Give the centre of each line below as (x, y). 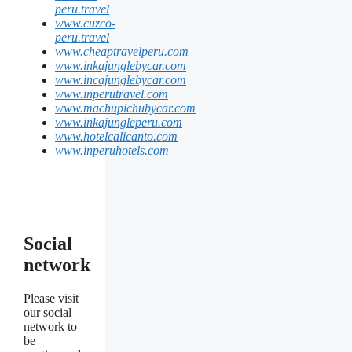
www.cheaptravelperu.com (122, 51)
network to (50, 326)
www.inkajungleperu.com (119, 122)
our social (48, 312)
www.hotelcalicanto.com (116, 136)
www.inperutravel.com (112, 93)
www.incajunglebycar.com (121, 79)
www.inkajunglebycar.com (121, 65)
